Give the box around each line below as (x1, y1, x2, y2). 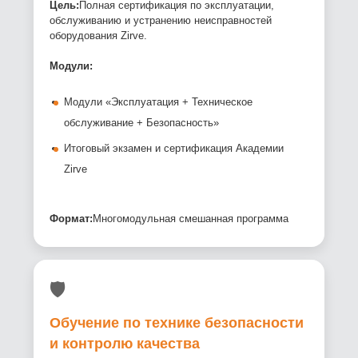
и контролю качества (50, 336, 201, 352)
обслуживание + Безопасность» (64, 117, 220, 129)
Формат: (50, 213, 93, 225)
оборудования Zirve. (50, 30, 148, 42)
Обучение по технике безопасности (50, 315, 304, 332)
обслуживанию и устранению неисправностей (50, 14, 272, 27)
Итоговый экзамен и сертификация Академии (64, 142, 284, 155)
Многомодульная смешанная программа (93, 213, 289, 225)
